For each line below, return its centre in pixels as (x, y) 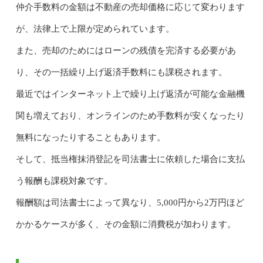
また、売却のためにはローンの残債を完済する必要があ (126, 50)
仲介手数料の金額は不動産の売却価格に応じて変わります (130, 7)
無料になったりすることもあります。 (90, 137)
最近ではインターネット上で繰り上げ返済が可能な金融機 (130, 94)
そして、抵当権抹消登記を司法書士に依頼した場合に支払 (130, 159)
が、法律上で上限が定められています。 (95, 28)
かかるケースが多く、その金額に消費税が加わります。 (126, 224)
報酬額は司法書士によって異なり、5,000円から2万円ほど (130, 202)
